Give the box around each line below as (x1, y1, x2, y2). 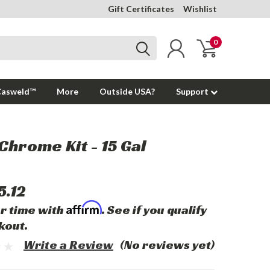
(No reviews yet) (119, 237, 215, 253)
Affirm (66, 200, 102, 215)
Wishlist (183, 4, 217, 14)
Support (176, 86, 210, 96)
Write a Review (24, 237, 113, 253)
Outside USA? (99, 86, 155, 96)
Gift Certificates (108, 4, 174, 14)
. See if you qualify (101, 202, 207, 218)
